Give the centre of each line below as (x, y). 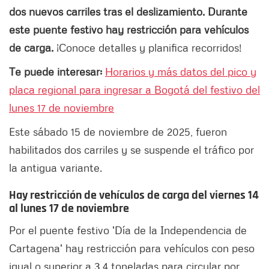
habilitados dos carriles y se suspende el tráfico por (131, 150)
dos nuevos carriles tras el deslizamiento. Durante (128, 12)
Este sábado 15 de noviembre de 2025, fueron (118, 132)
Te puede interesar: (57, 72)
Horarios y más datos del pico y (181, 72)
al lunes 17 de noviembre (69, 209)
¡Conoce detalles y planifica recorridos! (147, 48)
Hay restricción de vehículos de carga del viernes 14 (134, 195)
